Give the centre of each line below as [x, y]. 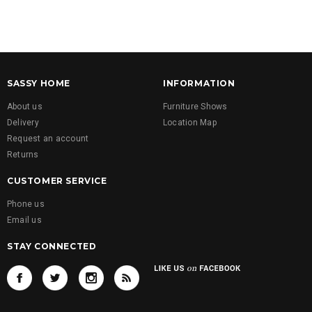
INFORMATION [199, 83]
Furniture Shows [195, 106]
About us [25, 106]
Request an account [48, 138]
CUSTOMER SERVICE [57, 180]
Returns [23, 154]
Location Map [190, 122]
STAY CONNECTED [52, 246]
